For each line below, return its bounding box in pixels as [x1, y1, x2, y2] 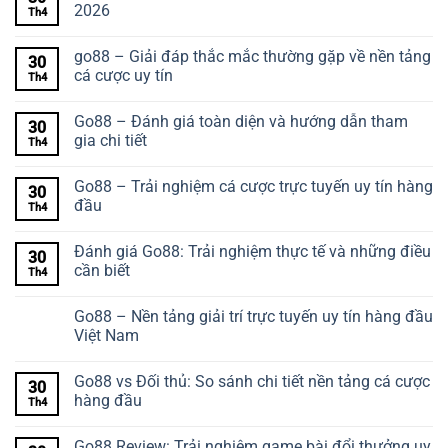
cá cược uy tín [74, 66, 173, 86]
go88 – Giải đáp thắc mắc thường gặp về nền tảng [74, 47, 431, 67]
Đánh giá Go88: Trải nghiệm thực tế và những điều [74, 242, 431, 262]
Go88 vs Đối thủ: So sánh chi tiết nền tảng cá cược [74, 372, 430, 392]
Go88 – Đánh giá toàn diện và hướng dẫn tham [74, 112, 408, 132]
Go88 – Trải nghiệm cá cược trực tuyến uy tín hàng [74, 177, 433, 197]
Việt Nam [74, 326, 139, 346]
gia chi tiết [74, 131, 147, 151]
